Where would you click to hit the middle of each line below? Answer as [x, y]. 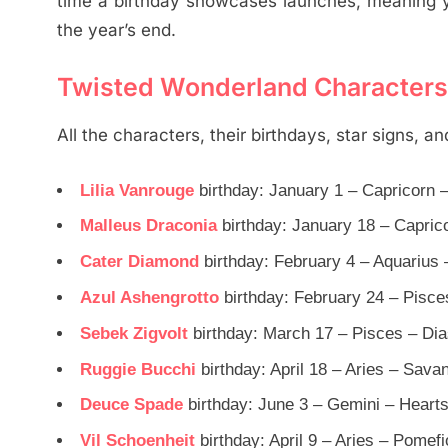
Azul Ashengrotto [149, 297]
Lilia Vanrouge [137, 190]
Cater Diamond [139, 262]
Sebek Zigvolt [134, 333]
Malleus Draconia [148, 226]
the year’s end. [116, 30]
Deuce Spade [131, 405]
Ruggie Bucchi [138, 369]
